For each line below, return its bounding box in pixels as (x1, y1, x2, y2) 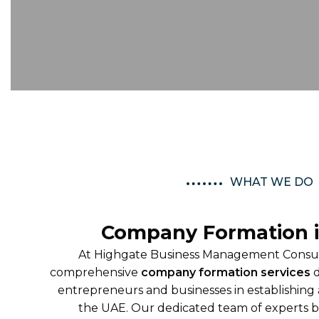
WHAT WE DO (229, 174, 313, 189)
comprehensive (50, 265, 141, 279)
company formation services (141, 265, 310, 279)
